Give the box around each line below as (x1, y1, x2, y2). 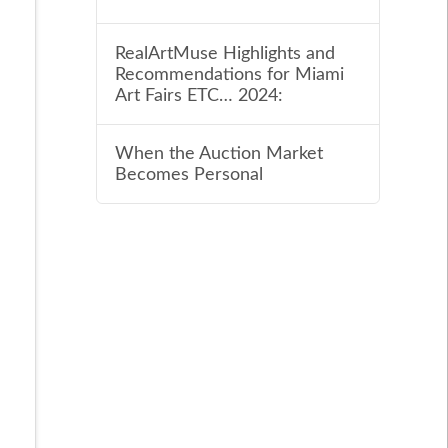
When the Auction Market (114, 145, 323, 163)
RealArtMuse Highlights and (114, 44, 335, 62)
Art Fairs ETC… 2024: (114, 86, 283, 104)
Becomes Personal (114, 166, 263, 184)
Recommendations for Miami (114, 65, 344, 83)
